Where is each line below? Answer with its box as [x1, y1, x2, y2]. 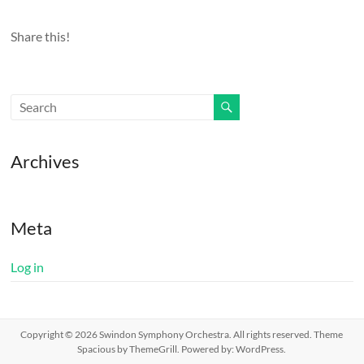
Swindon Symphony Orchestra [99, 327, 230, 340]
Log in [11, 258, 45, 275]
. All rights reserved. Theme [229, 327, 344, 340]
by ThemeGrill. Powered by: [115, 342, 236, 355]
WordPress [236, 342, 284, 355]
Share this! [11, 28, 71, 44]
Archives [11, 149, 80, 172]
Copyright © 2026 [20, 327, 100, 340]
